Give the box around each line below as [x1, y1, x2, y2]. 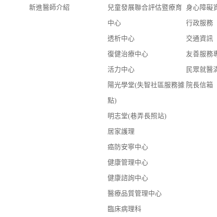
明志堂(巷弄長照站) [108, 112, 167, 120]
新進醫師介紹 [29, 4, 70, 12]
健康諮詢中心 [108, 174, 149, 182]
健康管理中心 [108, 159, 149, 167]
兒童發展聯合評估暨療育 [108, 4, 183, 12]
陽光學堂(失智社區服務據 [108, 81, 185, 89]
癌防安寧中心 [108, 143, 149, 151]
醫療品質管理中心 [108, 190, 162, 198]
